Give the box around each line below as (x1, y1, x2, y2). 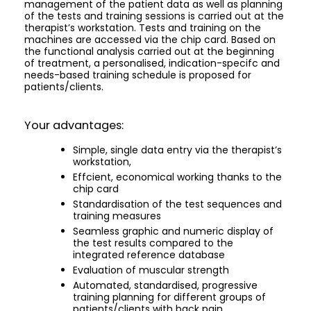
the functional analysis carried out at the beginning (24, 44, 274, 59)
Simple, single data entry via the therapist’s (73, 143, 282, 158)
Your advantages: (24, 117, 124, 134)
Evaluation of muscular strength (73, 263, 229, 278)
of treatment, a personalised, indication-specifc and (24, 56, 280, 71)
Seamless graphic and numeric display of (73, 224, 274, 239)
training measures (73, 209, 161, 224)
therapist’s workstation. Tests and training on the (24, 21, 261, 35)
